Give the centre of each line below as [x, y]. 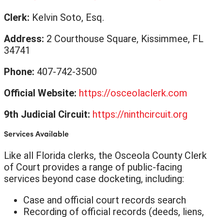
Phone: [20, 71]
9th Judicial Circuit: [48, 114]
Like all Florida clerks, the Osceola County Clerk [105, 155]
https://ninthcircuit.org [140, 114]
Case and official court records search [105, 200]
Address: [25, 39]
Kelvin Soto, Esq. [68, 17]
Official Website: [41, 93]
